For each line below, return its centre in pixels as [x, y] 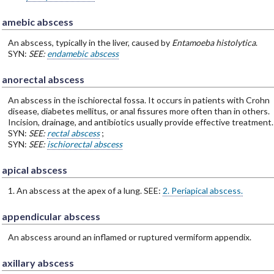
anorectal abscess [43, 79]
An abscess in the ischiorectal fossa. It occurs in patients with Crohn [139, 100]
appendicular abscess [51, 216]
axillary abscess [38, 262]
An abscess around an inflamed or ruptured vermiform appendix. [129, 237]
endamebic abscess [83, 53]
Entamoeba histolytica [213, 42]
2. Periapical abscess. [202, 190]
